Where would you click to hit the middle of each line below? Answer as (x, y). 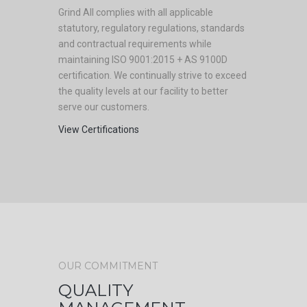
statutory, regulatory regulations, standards (151, 28)
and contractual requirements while (135, 44)
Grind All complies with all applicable (136, 12)
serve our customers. (104, 107)
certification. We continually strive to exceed (152, 75)
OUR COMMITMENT (108, 266)
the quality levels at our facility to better (143, 91)
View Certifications (99, 130)
